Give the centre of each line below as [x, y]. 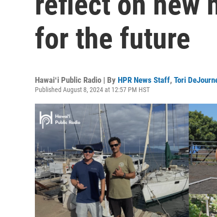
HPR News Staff [144, 80]
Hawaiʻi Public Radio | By [76, 80]
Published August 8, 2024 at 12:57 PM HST [92, 90]
